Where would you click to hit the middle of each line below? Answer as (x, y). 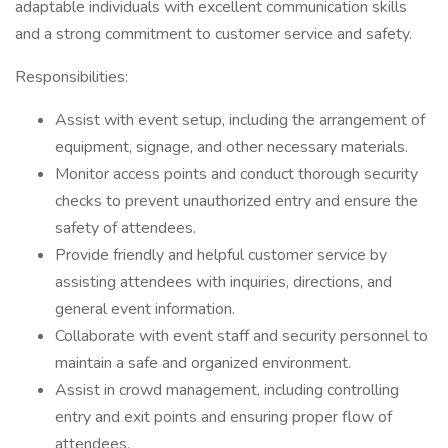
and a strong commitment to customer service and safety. (213, 34)
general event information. (145, 309)
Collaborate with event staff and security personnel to (241, 336)
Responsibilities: (71, 77)
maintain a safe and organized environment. (203, 363)
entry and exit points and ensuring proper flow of (223, 417)
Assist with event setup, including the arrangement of (240, 120)
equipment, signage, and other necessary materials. (231, 147)
